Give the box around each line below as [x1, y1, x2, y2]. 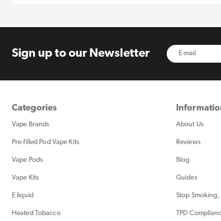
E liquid [12, 191, 34, 199]
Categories [12, 103, 57, 113]
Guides [176, 174, 197, 182]
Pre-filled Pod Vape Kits [12, 138, 79, 146]
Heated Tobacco [12, 209, 61, 217]
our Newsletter [68, 47, 149, 60]
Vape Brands [12, 120, 50, 128]
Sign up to [12, 47, 66, 60]
